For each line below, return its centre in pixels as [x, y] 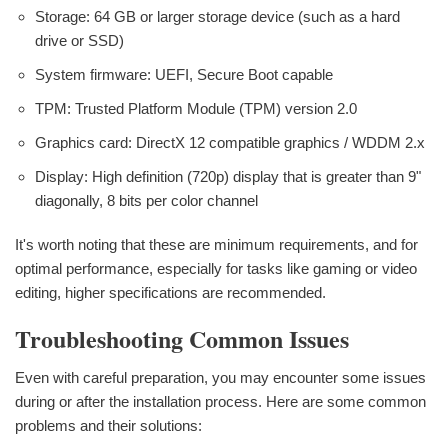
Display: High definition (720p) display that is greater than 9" [228, 176]
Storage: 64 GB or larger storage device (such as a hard [217, 16]
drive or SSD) [79, 40]
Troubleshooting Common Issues [182, 338]
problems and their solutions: [108, 425]
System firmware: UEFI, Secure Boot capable [184, 74]
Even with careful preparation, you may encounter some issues [220, 377]
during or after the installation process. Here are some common [220, 401]
